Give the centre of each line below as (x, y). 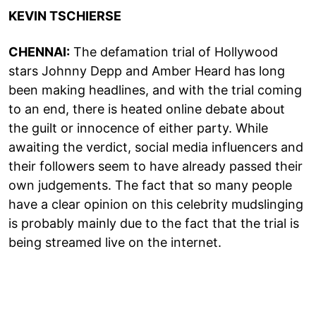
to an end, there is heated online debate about (147, 109)
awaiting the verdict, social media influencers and (156, 147)
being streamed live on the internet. (115, 242)
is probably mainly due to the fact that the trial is (154, 223)
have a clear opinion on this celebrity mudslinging (156, 204)
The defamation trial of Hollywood (174, 51)
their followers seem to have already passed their (156, 166)
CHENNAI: (39, 51)
